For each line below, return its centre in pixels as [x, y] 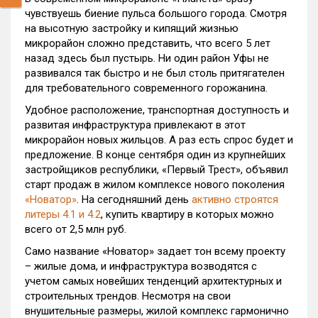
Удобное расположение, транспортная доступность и [157, 110]
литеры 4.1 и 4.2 [63, 214]
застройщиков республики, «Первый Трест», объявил [157, 170]
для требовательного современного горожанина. [146, 88]
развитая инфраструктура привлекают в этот [135, 125]
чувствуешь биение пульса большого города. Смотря [156, 13]
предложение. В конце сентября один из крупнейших [155, 155]
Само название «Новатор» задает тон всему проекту [155, 251]
